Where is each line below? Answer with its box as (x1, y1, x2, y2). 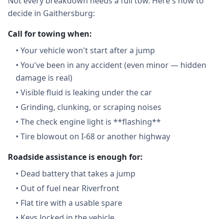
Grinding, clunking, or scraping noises (21, 102, 161, 112)
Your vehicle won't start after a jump (21, 45, 155, 56)
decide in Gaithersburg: (8, 8, 95, 19)
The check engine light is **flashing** (21, 116, 161, 127)
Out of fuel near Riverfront (21, 183, 119, 194)
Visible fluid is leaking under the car (21, 87, 152, 98)
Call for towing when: (8, 28, 92, 39)
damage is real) (16, 72, 72, 83)
